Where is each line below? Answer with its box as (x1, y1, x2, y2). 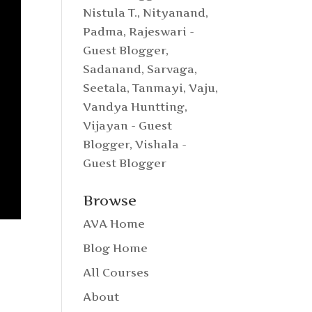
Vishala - (135, 137, 187, 151)
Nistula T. (83, 6, 138, 19)
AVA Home (83, 217, 146, 231)
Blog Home (83, 241, 148, 255)
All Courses (83, 265, 150, 279)
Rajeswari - (129, 24, 195, 38)
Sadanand (83, 62, 142, 76)
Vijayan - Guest (83, 118, 173, 132)
